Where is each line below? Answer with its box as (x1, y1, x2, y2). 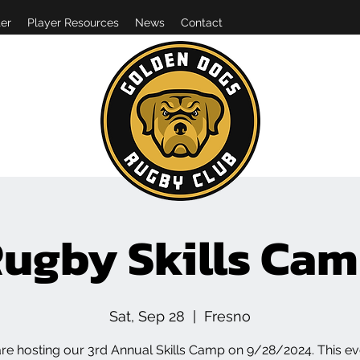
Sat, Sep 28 (109, 308, 185, 325)
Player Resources (27, 16, 119, 29)
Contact (181, 16, 223, 29)
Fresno (204, 308, 251, 325)
